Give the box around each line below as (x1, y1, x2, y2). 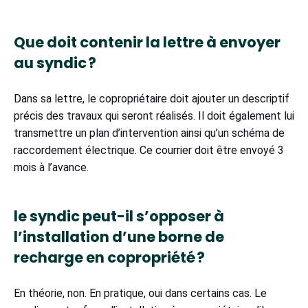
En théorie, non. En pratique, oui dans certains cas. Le (14, 287, 267, 300)
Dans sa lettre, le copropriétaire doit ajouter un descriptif (14, 92, 289, 106)
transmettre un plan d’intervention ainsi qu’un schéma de (14, 126, 285, 140)
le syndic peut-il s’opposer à (14, 206, 224, 227)
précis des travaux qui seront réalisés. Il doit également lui (14, 109, 294, 123)
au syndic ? (14, 53, 102, 74)
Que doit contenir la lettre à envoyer (14, 32, 280, 53)
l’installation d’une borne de (14, 227, 224, 247)
